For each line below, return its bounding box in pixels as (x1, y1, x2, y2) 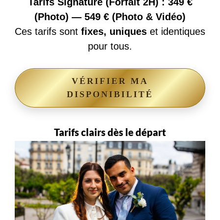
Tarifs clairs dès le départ (54, 126, 166, 138)
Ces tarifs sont (15, 26, 81, 37)
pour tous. (88, 41, 132, 52)
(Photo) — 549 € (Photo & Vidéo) (34, 11, 186, 23)
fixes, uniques (81, 26, 147, 37)
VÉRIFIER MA (72, 76, 148, 86)
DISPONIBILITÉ (67, 89, 153, 100)
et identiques (147, 26, 205, 37)
